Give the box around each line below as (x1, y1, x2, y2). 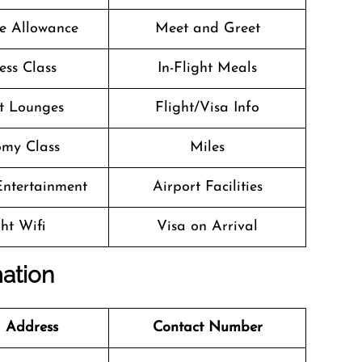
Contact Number (152, 320, 263, 335)
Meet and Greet (154, 21, 260, 36)
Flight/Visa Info (155, 100, 259, 116)
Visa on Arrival (157, 219, 258, 234)
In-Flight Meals (158, 61, 257, 76)
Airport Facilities (152, 179, 263, 195)
